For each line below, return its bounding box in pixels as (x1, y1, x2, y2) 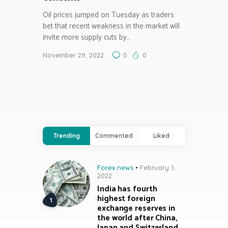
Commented (95, 131, 133, 139)
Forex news (97, 163, 133, 172)
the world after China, (97, 211, 178, 225)
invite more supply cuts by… (43, 31, 130, 44)
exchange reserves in (97, 202, 175, 216)
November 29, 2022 (43, 51, 104, 60)
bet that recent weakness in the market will (43, 20, 180, 33)
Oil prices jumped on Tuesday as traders (43, 9, 174, 22)
